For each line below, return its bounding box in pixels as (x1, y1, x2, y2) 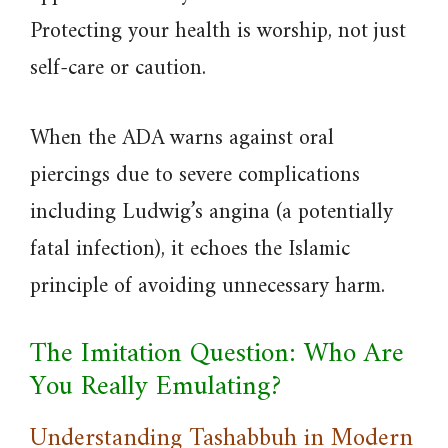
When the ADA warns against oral (30, 119, 334, 158)
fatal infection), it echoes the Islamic (30, 230, 350, 269)
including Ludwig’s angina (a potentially (30, 193, 393, 232)
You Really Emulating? (30, 363, 281, 412)
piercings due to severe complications (30, 156, 360, 195)
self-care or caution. (30, 49, 206, 88)
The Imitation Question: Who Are (30, 330, 404, 379)
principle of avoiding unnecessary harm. (30, 267, 385, 306)
